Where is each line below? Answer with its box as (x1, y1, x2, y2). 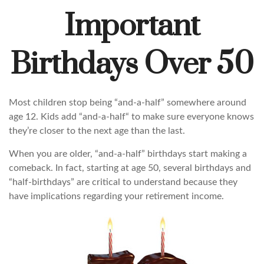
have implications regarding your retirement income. (9, 192, 224, 201)
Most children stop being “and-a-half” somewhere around (9, 98, 246, 107)
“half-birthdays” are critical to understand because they (9, 177, 237, 187)
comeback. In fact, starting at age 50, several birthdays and (9, 163, 251, 173)
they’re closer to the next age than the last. (9, 126, 185, 136)
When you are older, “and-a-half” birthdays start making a (9, 149, 247, 159)
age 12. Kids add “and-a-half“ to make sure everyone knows (9, 112, 254, 121)
